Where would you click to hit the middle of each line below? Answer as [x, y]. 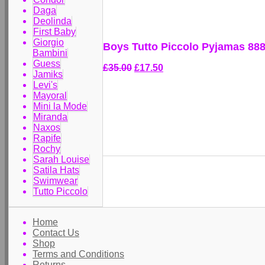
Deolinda [52, 21]
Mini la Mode [60, 106]
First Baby [54, 32]
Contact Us [56, 233]
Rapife [47, 138]
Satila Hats [56, 170]
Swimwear [55, 181]
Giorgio [49, 42]
